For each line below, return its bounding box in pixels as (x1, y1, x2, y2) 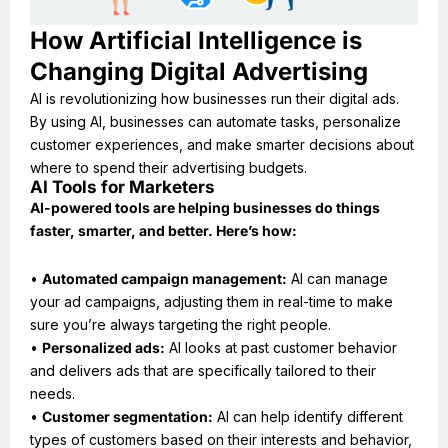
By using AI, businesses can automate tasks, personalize (30, 113, 401, 131)
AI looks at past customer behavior (165, 338, 397, 356)
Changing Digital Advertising (30, 57, 368, 87)
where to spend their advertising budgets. (30, 159, 307, 177)
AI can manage (287, 269, 388, 287)
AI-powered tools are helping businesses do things (30, 199, 380, 217)
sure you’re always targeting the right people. (30, 315, 331, 333)
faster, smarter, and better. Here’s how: (30, 222, 297, 240)
